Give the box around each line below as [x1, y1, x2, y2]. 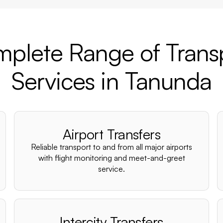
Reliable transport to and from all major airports [31, 142, 192, 152]
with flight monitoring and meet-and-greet [38, 153, 185, 163]
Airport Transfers [62, 125, 161, 143]
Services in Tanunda [11, 66, 212, 96]
